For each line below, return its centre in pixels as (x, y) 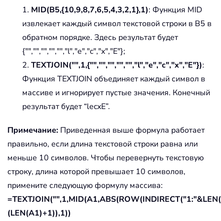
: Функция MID (175, 10)
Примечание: (33, 130)
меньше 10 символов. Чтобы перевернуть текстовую (106, 158)
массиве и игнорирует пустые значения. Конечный (116, 92)
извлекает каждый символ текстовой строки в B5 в (117, 23)
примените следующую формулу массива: (85, 185)
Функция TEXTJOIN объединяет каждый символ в (114, 79)
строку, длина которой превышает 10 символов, (96, 171)
